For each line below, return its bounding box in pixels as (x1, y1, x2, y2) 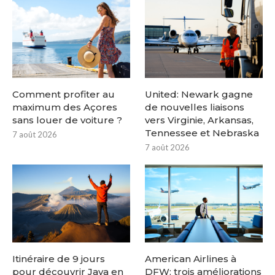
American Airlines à (145, 253, 237, 265)
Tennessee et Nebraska (145, 126, 260, 139)
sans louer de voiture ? (12, 114, 122, 126)
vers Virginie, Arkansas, (145, 114, 254, 126)
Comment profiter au (12, 88, 115, 100)
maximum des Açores (12, 101, 117, 113)
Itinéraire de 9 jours (12, 253, 105, 265)
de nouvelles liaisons (145, 101, 245, 113)
